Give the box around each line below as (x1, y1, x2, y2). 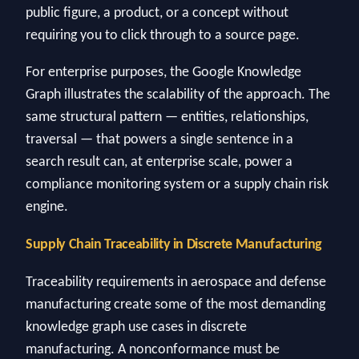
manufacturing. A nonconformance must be (26, 342, 280, 357)
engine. (26, 200, 68, 214)
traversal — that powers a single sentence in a (26, 132, 293, 147)
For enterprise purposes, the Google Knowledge (26, 65, 301, 79)
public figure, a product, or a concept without (26, 6, 288, 21)
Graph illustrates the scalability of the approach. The (26, 87, 330, 102)
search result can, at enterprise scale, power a (26, 155, 292, 169)
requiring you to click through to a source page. (26, 29, 300, 43)
